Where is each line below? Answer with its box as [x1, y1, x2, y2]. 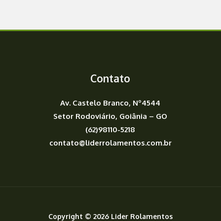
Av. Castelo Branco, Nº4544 [60, 98, 161, 108]
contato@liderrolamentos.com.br [49, 138, 172, 148]
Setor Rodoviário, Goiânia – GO [53, 111, 168, 121]
